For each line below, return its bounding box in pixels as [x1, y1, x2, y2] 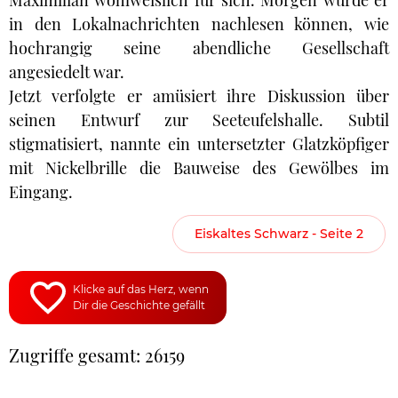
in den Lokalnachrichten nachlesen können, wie [9, 13, 389, 35]
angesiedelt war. [9, 61, 124, 83]
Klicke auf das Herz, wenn [73, 283, 209, 296]
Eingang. [9, 181, 73, 203]
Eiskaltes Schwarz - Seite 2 [195, 226, 363, 242]
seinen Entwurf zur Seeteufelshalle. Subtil [9, 109, 389, 131]
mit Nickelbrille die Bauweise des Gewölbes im [9, 157, 389, 179]
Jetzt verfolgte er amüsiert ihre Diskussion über [9, 85, 389, 107]
